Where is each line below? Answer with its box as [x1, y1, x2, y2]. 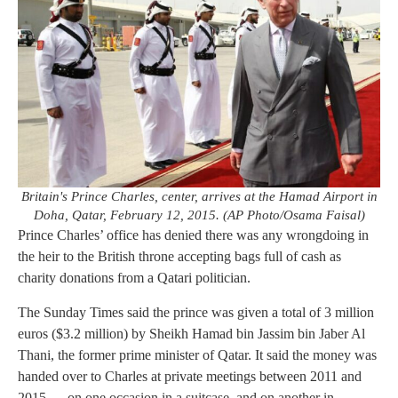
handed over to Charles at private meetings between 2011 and [18, 368, 362, 384]
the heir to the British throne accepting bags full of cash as [18, 249, 341, 265]
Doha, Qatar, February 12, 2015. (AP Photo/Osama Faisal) [33, 208, 365, 223]
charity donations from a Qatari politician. [18, 270, 251, 286]
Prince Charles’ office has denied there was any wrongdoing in [18, 227, 369, 243]
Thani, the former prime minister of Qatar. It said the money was [18, 346, 377, 362]
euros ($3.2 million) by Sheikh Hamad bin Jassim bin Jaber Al [18, 325, 365, 341]
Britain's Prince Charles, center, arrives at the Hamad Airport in [20, 189, 378, 204]
